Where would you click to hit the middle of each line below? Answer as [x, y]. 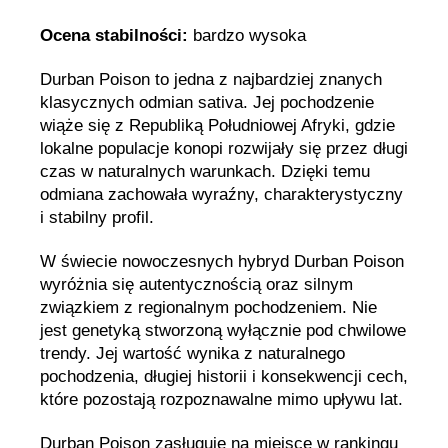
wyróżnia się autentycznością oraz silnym [196, 284]
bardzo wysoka [247, 35]
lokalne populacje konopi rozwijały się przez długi [224, 148]
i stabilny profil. [97, 217]
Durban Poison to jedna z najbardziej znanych [211, 79]
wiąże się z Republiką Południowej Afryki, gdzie [217, 125]
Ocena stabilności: [114, 35]
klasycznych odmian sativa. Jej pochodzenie [207, 102]
